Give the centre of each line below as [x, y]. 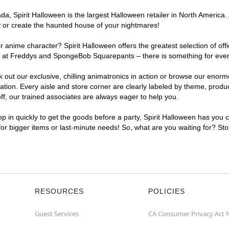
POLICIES [167, 191]
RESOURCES [59, 191]
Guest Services [57, 214]
